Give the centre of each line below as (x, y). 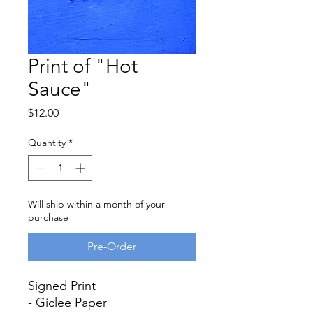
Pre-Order (112, 246)
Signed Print (64, 285)
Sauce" (60, 89)
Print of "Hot (83, 66)
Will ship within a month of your (96, 204)
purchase (48, 217)
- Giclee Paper (67, 302)
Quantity (47, 142)
